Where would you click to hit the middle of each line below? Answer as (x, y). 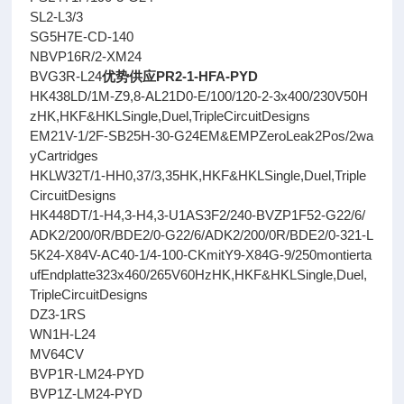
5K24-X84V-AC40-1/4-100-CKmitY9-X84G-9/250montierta (201, 255)
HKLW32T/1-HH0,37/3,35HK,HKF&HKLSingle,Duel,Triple (198, 175)
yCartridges (64, 156)
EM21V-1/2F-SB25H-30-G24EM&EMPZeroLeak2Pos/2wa (202, 136)
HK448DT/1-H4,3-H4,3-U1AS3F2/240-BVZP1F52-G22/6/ (198, 215)
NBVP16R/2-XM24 (86, 56)
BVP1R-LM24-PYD (87, 374)
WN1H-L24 (63, 334)
